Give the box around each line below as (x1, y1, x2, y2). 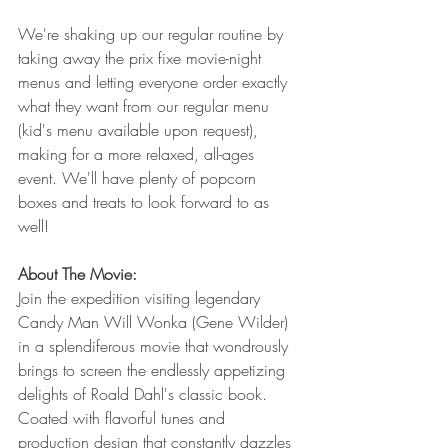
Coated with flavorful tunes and (18, 407, 230, 429)
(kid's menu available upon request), (18, 119, 263, 141)
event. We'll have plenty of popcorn (18, 167, 261, 189)
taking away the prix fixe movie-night (18, 47, 266, 69)
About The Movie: (18, 263, 137, 285)
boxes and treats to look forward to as (18, 191, 274, 213)
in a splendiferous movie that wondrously (18, 335, 293, 357)
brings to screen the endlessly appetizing (18, 359, 290, 381)
